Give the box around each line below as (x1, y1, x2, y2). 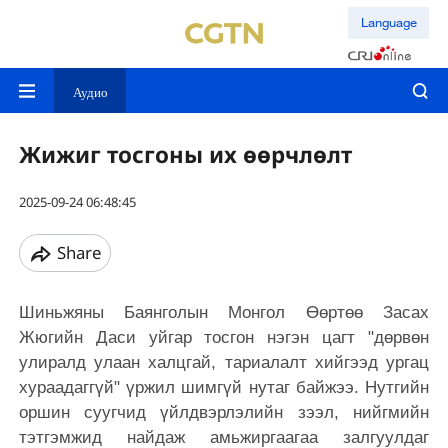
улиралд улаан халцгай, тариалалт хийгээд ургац (18, 352, 430, 372)
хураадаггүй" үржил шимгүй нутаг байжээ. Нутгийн (18, 377, 430, 397)
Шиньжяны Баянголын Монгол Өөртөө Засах (18, 302, 430, 322)
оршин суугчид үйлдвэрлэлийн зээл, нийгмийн (18, 402, 430, 422)
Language (360, 14, 417, 31)
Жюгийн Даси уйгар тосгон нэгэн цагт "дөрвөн (18, 327, 430, 347)
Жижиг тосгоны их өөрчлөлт (18, 139, 352, 171)
